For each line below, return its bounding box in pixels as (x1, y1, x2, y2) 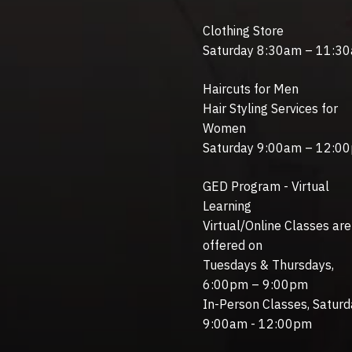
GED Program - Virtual (202, 178, 329, 194)
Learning (202, 197, 251, 214)
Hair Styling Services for (202, 100, 338, 116)
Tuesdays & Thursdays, (202, 256, 334, 273)
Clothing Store (202, 22, 284, 38)
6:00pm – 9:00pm (202, 276, 308, 292)
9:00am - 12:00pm (202, 315, 312, 332)
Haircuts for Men (202, 80, 299, 97)
